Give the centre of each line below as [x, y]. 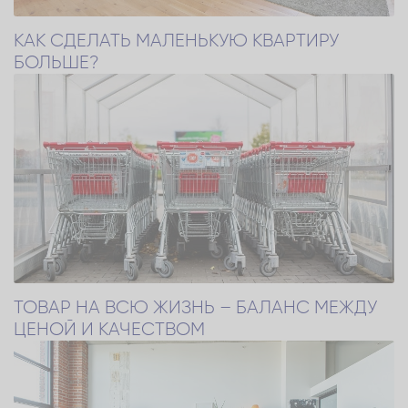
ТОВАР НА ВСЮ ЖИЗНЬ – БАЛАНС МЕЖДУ [195, 307]
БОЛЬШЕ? [56, 62]
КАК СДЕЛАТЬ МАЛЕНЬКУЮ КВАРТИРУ [176, 41]
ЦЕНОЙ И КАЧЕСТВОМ [109, 329]
